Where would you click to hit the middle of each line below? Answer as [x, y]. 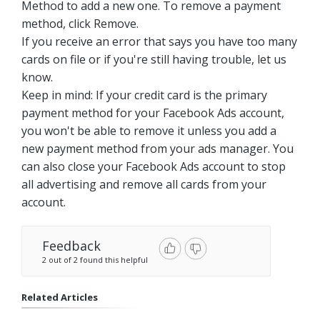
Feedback [71, 246]
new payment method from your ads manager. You [157, 149]
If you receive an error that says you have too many [159, 41]
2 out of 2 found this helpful [95, 260]
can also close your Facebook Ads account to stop [154, 166]
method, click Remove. [80, 24]
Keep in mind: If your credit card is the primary [144, 95]
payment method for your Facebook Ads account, [153, 113]
